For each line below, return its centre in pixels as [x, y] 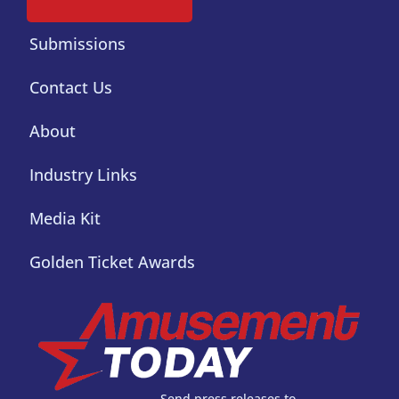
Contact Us [71, 87]
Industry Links [83, 174]
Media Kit [65, 218]
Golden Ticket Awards [112, 261]
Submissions [77, 43]
